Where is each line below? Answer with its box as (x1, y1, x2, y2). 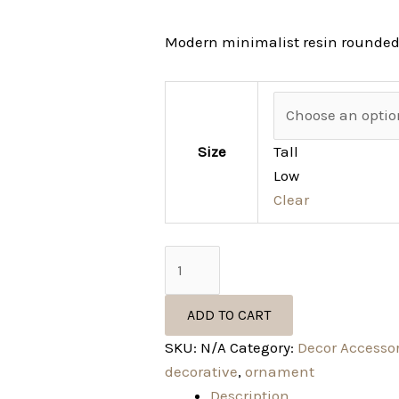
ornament (245, 362, 315, 380)
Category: (230, 338, 298, 356)
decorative (165, 362, 239, 380)
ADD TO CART (187, 305, 272, 323)
